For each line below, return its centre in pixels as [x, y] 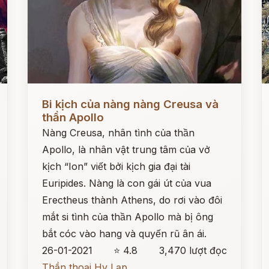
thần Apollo [73, 117]
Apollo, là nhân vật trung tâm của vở [126, 150]
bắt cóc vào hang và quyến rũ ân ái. [125, 234]
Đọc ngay [50, 95]
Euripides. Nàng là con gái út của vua [127, 183]
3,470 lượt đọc [193, 250]
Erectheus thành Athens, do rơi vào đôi [132, 200]
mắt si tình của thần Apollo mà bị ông [128, 217]
